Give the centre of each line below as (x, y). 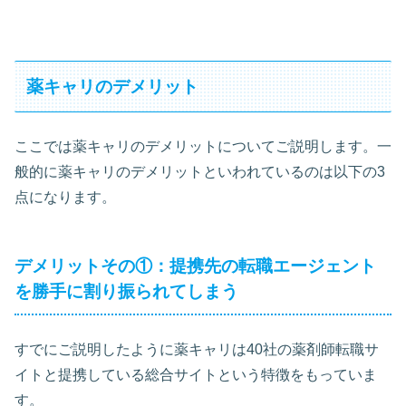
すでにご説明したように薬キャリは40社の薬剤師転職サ (197, 349)
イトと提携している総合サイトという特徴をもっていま (196, 374)
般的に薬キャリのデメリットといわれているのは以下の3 (200, 172)
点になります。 (65, 198)
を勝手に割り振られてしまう (126, 292)
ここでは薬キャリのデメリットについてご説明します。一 (203, 147)
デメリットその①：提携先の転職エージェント (195, 266)
